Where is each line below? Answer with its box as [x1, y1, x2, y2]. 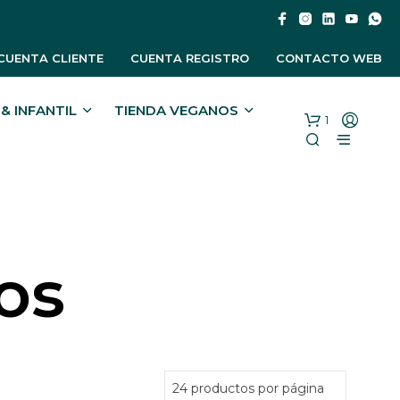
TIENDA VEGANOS [113, 102, 238, 120]
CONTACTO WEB [276, 51, 382, 65]
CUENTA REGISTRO [130, 51, 249, 65]
